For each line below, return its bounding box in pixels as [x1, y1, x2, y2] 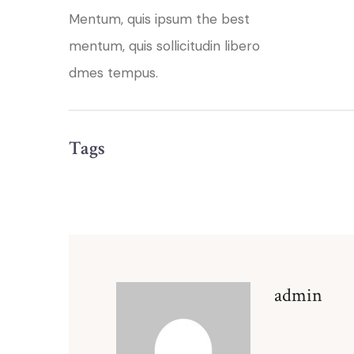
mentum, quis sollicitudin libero [69, 37, 260, 55]
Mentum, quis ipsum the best [69, 10, 250, 28]
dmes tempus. [69, 64, 158, 81]
